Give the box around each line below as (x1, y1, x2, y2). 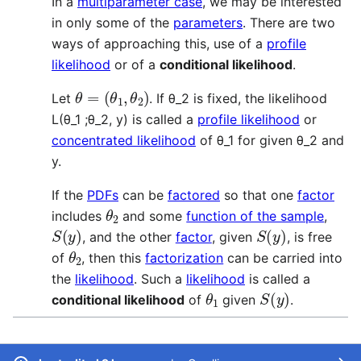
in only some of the (52, 15, 173, 31)
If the (52, 187, 87, 204)
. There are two (243, 15, 335, 31)
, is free (286, 229, 332, 246)
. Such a (134, 271, 186, 288)
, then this (81, 250, 146, 267)
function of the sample (186, 208, 325, 225)
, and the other (81, 229, 176, 246)
